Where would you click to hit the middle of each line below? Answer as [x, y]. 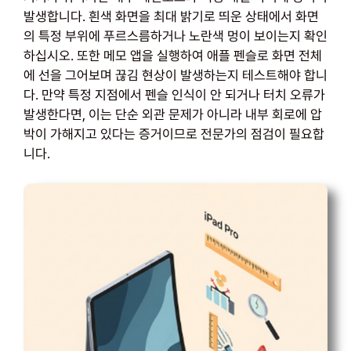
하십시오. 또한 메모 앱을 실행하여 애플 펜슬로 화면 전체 [173, 55]
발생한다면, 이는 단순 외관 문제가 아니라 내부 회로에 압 [173, 114]
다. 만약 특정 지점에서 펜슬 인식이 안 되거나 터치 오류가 [174, 94]
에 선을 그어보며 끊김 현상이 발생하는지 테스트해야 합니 [175, 75]
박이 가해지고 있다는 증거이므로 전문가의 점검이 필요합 [174, 134]
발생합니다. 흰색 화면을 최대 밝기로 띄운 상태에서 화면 [171, 16]
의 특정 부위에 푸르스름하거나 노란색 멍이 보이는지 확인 [175, 36]
